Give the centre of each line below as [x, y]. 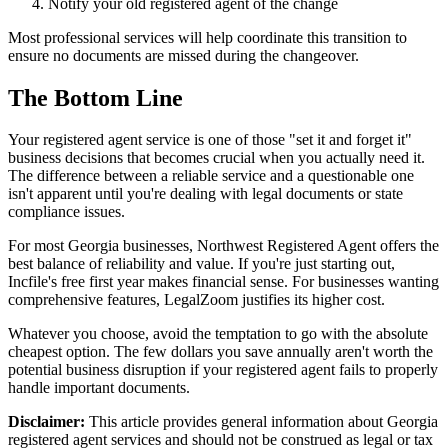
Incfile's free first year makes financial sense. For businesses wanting [223, 282]
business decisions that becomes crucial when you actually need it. [216, 158]
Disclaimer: [46, 422]
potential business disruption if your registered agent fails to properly [223, 370]
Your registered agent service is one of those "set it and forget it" [210, 140]
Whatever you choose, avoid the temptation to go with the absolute [218, 334]
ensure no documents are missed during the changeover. [183, 55]
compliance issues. [66, 212]
